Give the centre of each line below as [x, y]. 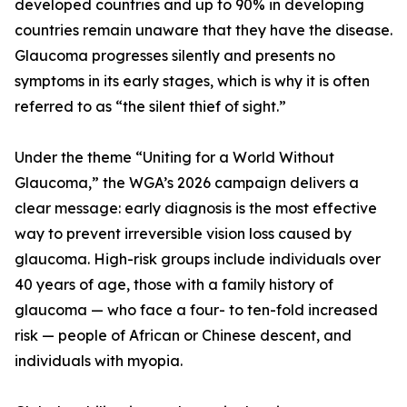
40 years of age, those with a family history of [174, 285]
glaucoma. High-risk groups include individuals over [198, 259]
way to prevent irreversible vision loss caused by [183, 234]
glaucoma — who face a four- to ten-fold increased [196, 310]
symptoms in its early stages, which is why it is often [192, 81]
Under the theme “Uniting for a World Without [174, 158]
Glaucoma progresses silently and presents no [175, 56]
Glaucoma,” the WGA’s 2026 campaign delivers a [187, 183]
